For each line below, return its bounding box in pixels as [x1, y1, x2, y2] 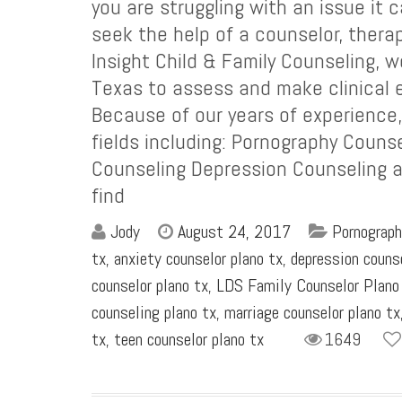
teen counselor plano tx [114, 328, 264, 351]
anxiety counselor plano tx [114, 247, 283, 270]
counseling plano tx [92, 301, 216, 324]
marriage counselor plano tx [224, 301, 400, 324]
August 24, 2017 [178, 220, 291, 243]
